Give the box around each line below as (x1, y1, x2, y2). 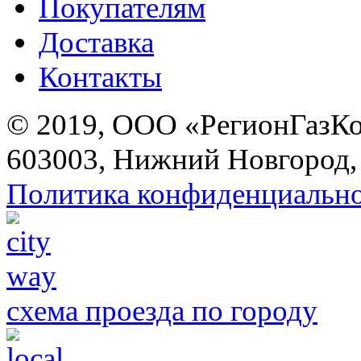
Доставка (39, 26, 154, 60)
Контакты (39, 60, 162, 94)
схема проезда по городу (6, 294, 317, 328)
